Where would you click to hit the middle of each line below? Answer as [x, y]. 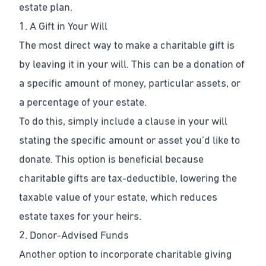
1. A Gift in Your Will [63, 27]
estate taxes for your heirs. [80, 217]
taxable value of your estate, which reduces [118, 198]
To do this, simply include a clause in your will [123, 122]
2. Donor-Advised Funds [74, 236]
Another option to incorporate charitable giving [126, 255]
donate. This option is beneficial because [111, 160]
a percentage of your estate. [83, 103]
